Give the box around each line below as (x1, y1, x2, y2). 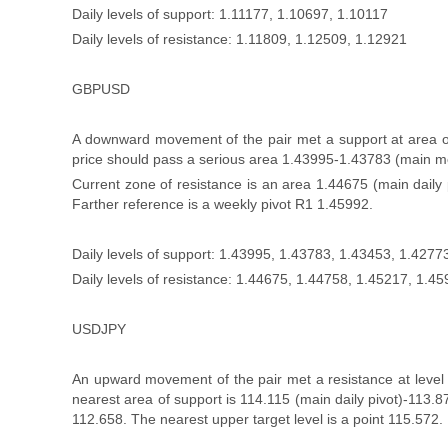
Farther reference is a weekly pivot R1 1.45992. (72, 196, 373, 212)
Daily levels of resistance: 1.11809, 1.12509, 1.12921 (72, 31, 407, 47)
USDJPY (72, 321, 126, 337)
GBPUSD (72, 81, 130, 97)
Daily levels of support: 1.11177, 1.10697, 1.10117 (72, 6, 388, 22)
